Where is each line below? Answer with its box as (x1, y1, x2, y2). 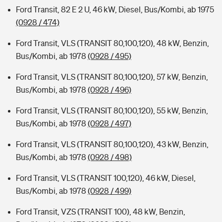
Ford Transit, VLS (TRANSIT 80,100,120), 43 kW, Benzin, (16, 140, 209, 149)
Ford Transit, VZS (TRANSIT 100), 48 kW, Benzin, (16, 207, 185, 216)
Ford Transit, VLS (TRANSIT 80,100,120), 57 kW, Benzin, (16, 72, 208, 81)
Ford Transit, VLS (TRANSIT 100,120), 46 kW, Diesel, (16, 173, 196, 182)
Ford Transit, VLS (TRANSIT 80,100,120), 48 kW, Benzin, (16, 39, 209, 48)
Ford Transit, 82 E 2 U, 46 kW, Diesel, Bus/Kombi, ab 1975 (16, 5, 214, 14)
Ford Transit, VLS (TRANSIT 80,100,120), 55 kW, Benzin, (16, 106, 208, 115)
